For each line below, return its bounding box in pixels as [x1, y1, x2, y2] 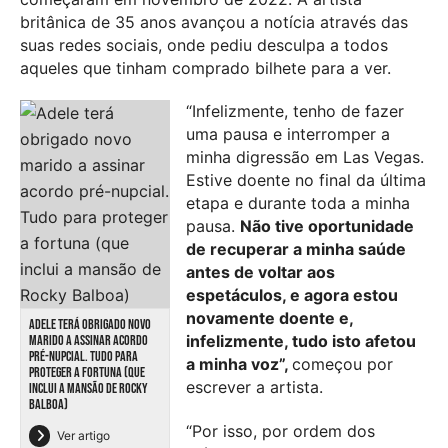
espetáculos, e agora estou [186, 285, 398, 306]
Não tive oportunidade [240, 216, 414, 237]
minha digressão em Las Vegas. [186, 147, 424, 168]
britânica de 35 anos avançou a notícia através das [20, 11, 408, 32]
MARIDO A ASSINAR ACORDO [29, 332, 148, 350]
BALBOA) [29, 396, 68, 414]
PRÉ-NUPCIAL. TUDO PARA [29, 348, 138, 366]
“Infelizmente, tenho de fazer [186, 101, 404, 122]
